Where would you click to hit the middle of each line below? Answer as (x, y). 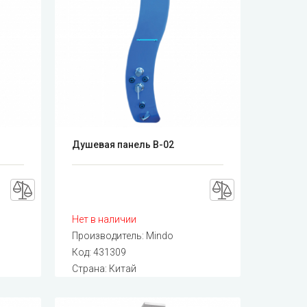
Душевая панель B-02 (123, 144)
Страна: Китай (105, 268)
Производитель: (109, 235)
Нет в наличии (105, 219)
